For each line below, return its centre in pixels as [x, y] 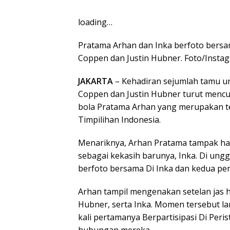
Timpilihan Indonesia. [119, 120]
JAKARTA [95, 81]
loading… [95, 22]
